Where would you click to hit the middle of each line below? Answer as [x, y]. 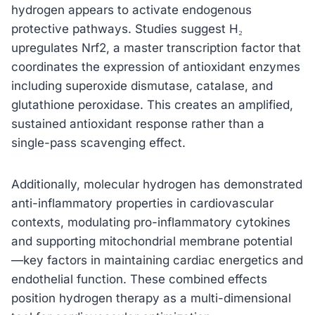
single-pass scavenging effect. [98, 142]
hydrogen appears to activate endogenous [131, 9]
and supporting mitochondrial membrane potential [152, 241]
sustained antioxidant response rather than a [138, 123]
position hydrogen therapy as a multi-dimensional [151, 298]
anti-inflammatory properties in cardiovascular [142, 203]
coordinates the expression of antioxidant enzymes [156, 66]
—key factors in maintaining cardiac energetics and [157, 260]
